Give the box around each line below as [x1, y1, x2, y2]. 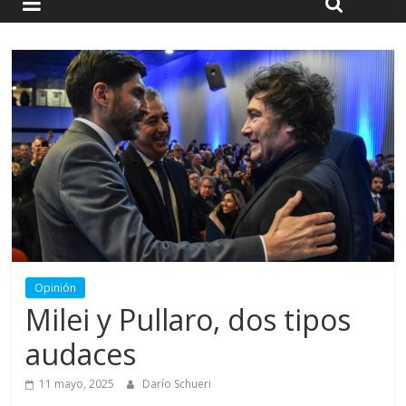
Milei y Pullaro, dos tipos [25, 300, 352, 340]
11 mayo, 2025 [39, 376, 115, 392]
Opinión [34, 280, 77, 296]
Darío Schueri [142, 376, 212, 392]
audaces [25, 334, 137, 374]
